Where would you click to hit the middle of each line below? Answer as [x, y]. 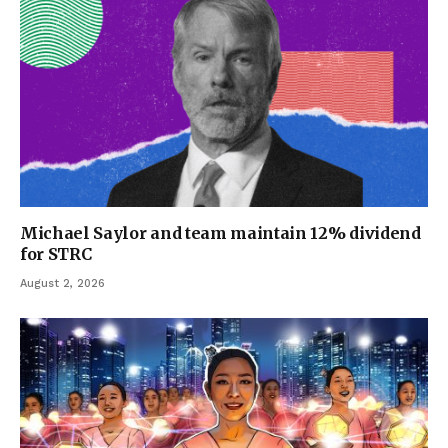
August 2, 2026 [62, 284]
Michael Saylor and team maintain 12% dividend [220, 233]
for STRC [56, 254]
